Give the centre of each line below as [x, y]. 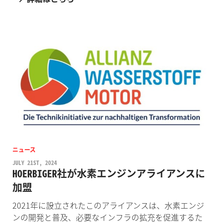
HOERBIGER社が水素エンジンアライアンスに [109, 173]
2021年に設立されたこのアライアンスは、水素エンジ [108, 205]
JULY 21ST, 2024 [34, 162]
